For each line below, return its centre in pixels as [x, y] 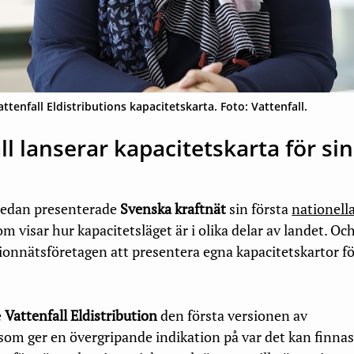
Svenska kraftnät [173, 208]
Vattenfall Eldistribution [81, 315]
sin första [259, 208]
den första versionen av [233, 315]
